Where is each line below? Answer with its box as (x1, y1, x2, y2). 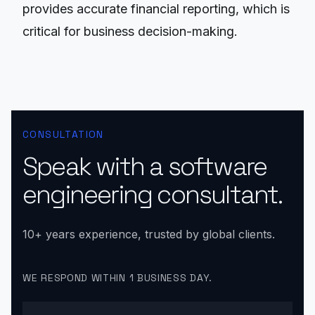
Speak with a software (22, 150, 267, 184)
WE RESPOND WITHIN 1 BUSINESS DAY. (22, 271, 213, 285)
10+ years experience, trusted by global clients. (22, 227, 275, 242)
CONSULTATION (22, 128, 104, 141)
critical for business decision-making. (22, 24, 238, 39)
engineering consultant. (22, 179, 283, 212)
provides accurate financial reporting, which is (22, 1, 290, 17)
